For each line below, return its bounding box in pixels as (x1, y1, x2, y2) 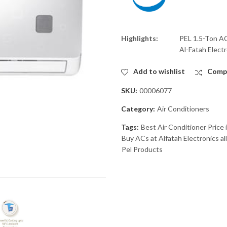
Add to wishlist (133, 67, 185, 76)
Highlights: (121, 34, 158, 43)
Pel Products (122, 144, 163, 154)
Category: (121, 104, 157, 113)
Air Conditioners (157, 104, 209, 113)
